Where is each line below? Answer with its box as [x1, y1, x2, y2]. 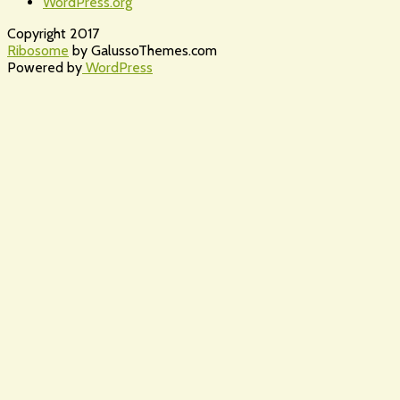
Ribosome [7, 41, 69, 59]
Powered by [7, 58, 82, 76]
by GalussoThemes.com [69, 41, 217, 59]
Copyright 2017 [7, 24, 99, 42]
